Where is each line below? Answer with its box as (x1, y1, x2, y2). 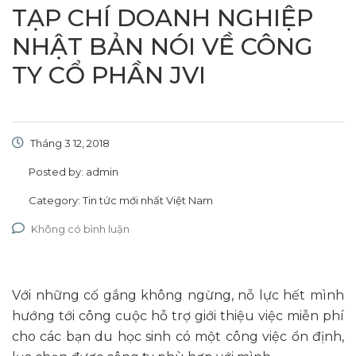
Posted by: (29, 165, 86, 179)
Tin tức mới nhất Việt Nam (83, 194, 213, 207)
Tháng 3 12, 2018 (28, 137, 110, 150)
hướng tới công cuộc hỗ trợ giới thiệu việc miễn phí (12, 308, 344, 324)
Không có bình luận (31, 222, 130, 236)
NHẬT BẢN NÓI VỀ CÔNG (12, 32, 313, 62)
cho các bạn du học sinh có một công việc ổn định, (12, 329, 344, 345)
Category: (29, 194, 83, 207)
